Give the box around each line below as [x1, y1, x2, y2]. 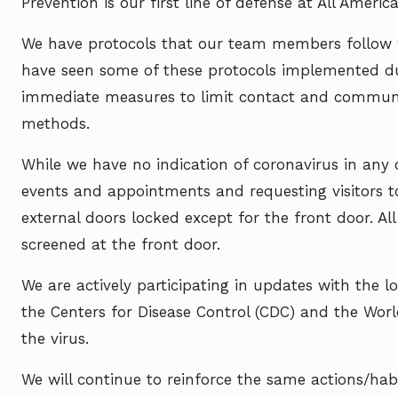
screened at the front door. [21, 235, 220, 253]
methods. [21, 115, 90, 132]
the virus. [21, 330, 89, 347]
